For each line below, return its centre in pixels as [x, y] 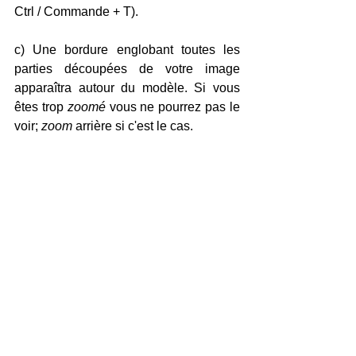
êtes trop [41, 106]
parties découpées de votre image [127, 68]
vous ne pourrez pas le [175, 106]
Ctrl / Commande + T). [76, 11]
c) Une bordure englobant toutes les [127, 49]
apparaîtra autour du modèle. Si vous [127, 87]
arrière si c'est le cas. [134, 126]
